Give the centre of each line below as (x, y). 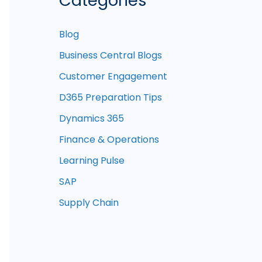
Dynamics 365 (92, 119)
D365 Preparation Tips (111, 98)
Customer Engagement (113, 77)
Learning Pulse (92, 161)
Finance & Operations (109, 140)
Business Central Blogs (111, 56)
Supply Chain (89, 203)
